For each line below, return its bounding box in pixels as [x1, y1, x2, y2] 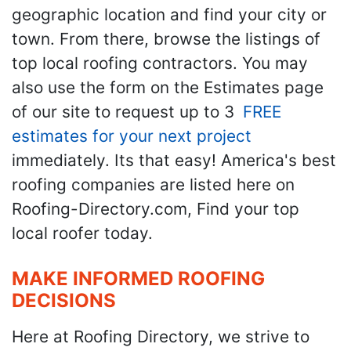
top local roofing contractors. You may [12, 52, 308, 73]
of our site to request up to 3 [12, 101, 239, 121]
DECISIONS [12, 288, 116, 312]
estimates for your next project [12, 125, 251, 146]
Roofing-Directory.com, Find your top [12, 198, 299, 219]
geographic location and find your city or [12, 4, 327, 24]
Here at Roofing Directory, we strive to [12, 326, 309, 346]
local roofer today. [12, 223, 153, 243]
